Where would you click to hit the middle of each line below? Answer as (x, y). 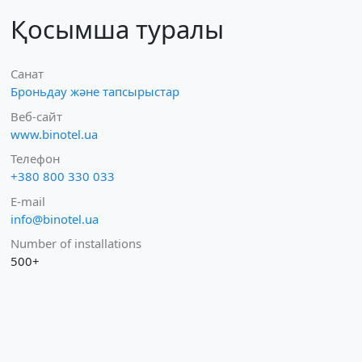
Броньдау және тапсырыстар (95, 91)
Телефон (35, 158)
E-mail (27, 201)
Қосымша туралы (117, 29)
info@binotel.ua (54, 219)
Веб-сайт (36, 116)
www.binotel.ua (54, 134)
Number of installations (76, 243)
